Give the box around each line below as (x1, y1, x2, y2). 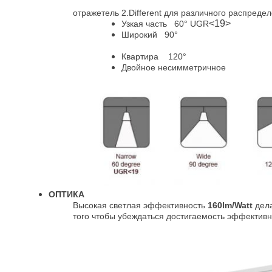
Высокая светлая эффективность (73, 200, 208, 211)
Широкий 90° (121, 30, 178, 39)
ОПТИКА (49, 189, 84, 200)
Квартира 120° (121, 52, 186, 61)
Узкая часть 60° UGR (121, 19, 209, 29)
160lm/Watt (208, 200, 253, 211)
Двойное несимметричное (121, 63, 226, 72)
